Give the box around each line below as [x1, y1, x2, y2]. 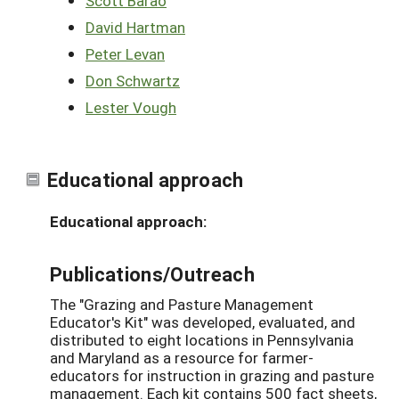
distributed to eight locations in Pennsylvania [50, 330, 354, 351]
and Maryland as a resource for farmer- [50, 347, 313, 369]
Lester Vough [85, 97, 176, 118]
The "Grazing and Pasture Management [50, 294, 313, 315]
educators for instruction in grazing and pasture [50, 365, 374, 387]
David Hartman [85, 17, 185, 38]
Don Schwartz [85, 70, 180, 92]
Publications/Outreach [50, 261, 255, 288]
